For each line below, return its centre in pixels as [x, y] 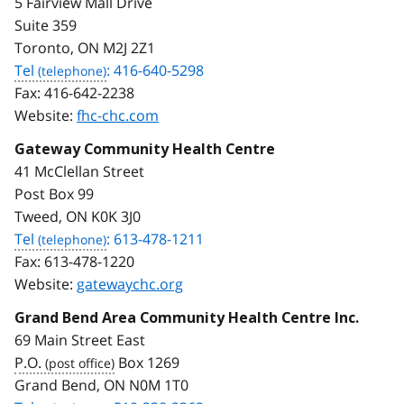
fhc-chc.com [118, 115]
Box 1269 [151, 362]
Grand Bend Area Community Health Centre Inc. [187, 317]
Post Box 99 [54, 193]
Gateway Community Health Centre [145, 149]
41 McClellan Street [79, 171]
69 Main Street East [80, 340]
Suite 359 [46, 25]
